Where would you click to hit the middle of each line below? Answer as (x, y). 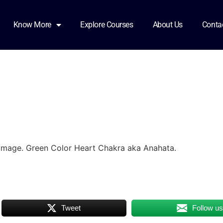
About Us (167, 25)
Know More (32, 25)
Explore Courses (107, 25)
